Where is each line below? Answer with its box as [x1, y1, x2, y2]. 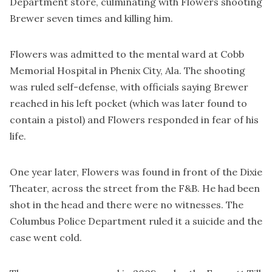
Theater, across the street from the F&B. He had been [10, 182, 260, 194]
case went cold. [10, 231, 82, 243]
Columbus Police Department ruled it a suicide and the [10, 214, 262, 227]
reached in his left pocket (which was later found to [10, 97, 247, 109]
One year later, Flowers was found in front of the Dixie [10, 165, 262, 178]
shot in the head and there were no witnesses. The [10, 198, 243, 211]
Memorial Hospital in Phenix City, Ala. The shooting [10, 64, 245, 76]
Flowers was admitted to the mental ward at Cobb [10, 47, 244, 60]
